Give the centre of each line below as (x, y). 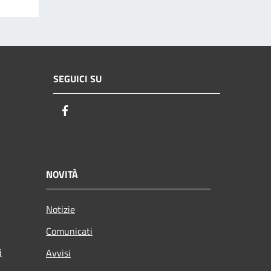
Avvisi (58, 253)
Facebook (94, 111)
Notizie (60, 210)
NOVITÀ (62, 175)
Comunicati (69, 231)
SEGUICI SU (77, 78)
